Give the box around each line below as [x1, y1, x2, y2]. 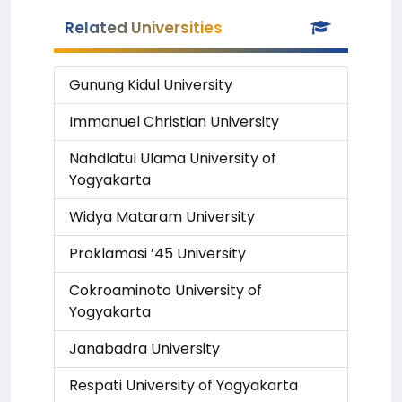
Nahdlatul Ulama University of [69, 148, 276, 169]
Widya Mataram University [69, 206, 255, 227]
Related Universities [65, 17, 223, 39]
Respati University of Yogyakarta [69, 375, 298, 396]
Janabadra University [69, 338, 220, 359]
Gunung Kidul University [69, 74, 232, 95]
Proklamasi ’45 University [69, 243, 246, 264]
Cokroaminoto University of [69, 280, 262, 301]
